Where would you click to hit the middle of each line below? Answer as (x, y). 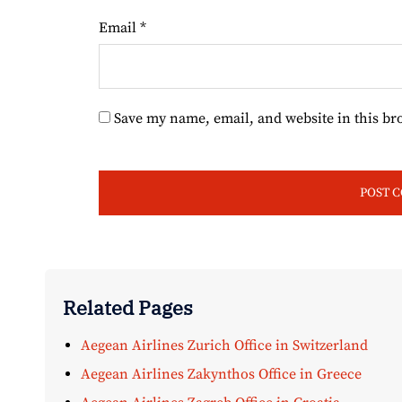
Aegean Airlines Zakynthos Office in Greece (221, 375)
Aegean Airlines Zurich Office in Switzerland (224, 346)
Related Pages (128, 308)
